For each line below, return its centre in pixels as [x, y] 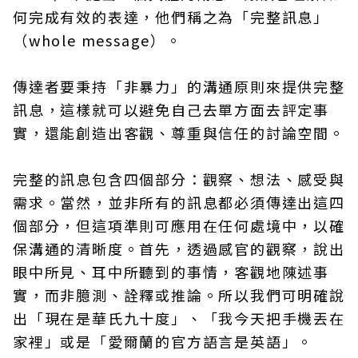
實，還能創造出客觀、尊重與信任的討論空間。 [179, 133]
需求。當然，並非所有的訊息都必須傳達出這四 [179, 202]
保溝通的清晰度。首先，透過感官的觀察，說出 [179, 249]
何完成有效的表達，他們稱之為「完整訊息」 [171, 17]
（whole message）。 [97, 40]
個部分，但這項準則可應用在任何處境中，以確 [179, 225]
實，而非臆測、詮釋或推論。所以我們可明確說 [179, 295]
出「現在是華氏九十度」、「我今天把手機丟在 [179, 318]
